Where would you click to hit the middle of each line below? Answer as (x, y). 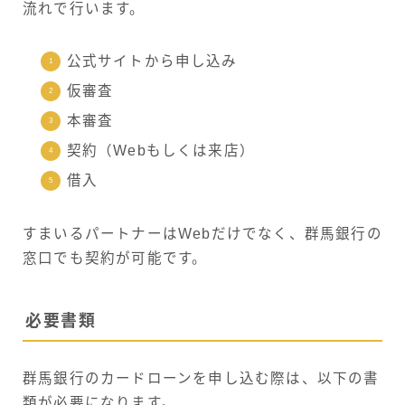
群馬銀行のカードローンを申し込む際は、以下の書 (201, 378)
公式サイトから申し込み (152, 61)
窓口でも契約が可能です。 (115, 258)
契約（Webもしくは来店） (161, 150)
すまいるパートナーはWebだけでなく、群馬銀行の (202, 233)
